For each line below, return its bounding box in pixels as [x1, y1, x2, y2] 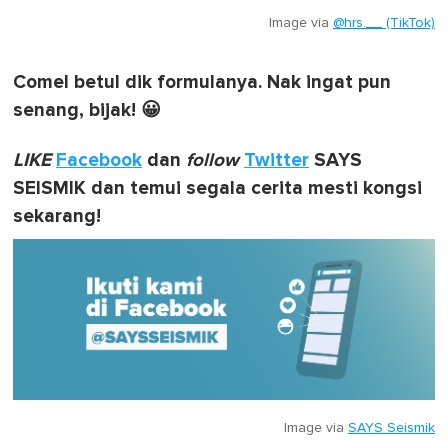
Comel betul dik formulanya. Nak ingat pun [13, 71, 391, 95]
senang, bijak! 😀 [13, 99, 161, 123]
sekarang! [13, 205, 101, 229]
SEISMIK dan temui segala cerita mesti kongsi [13, 177, 422, 201]
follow [186, 149, 239, 173]
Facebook [56, 149, 142, 173]
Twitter [244, 149, 309, 173]
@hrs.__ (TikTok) [333, 16, 435, 31]
